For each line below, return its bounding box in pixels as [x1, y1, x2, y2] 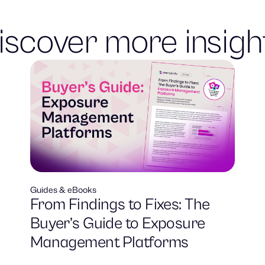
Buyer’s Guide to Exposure [30, 214, 205, 234]
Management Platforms [30, 233, 189, 253]
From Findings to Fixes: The [30, 195, 210, 215]
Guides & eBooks [30, 184, 96, 196]
